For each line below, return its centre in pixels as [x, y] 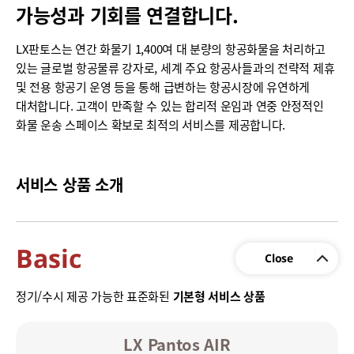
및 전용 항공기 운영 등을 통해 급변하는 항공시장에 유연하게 [163, 87]
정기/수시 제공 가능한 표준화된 [94, 296]
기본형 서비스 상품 [219, 296]
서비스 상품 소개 [70, 185]
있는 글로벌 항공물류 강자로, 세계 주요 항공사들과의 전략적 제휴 [175, 68]
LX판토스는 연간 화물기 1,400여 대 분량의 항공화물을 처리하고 [171, 49]
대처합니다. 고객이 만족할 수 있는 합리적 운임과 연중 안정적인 [170, 106]
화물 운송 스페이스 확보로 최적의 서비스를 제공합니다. [151, 125]
